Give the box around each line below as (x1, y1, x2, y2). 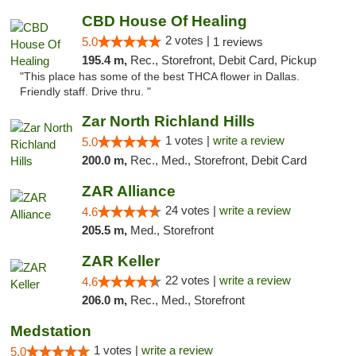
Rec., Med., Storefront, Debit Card (130, 153, 307, 167)
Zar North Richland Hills (81, 113, 255, 130)
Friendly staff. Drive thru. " (20, 86, 151, 98)
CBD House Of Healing (81, 13, 247, 29)
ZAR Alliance (81, 183, 176, 199)
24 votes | (164, 203, 219, 217)
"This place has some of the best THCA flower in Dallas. (20, 71, 300, 83)
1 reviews (212, 35, 263, 48)
